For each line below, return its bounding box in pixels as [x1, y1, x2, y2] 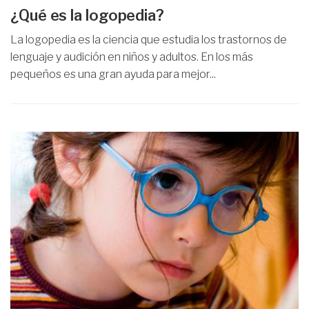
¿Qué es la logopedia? [10, 6, 164, 24]
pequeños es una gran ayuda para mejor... [10, 67, 216, 81]
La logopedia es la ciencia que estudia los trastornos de [10, 32, 287, 46]
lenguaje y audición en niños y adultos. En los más [10, 50, 253, 63]
